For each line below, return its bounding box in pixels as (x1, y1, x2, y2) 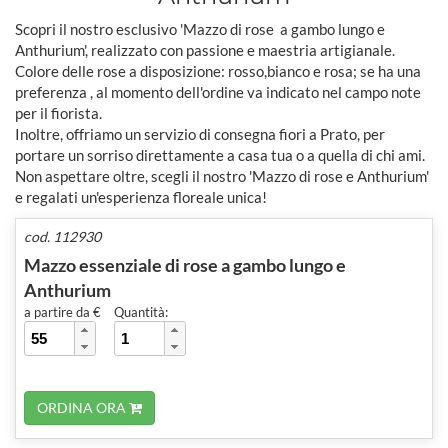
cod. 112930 (24, 227, 101, 245)
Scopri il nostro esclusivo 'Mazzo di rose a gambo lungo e (15, 19, 385, 38)
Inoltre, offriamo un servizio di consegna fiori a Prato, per (15, 124, 385, 143)
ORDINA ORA (37, 398, 129, 416)
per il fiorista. (15, 103, 102, 122)
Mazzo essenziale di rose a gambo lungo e (24, 253, 346, 276)
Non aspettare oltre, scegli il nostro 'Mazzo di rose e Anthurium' (15, 166, 429, 185)
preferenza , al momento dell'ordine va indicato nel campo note (15, 82, 421, 101)
